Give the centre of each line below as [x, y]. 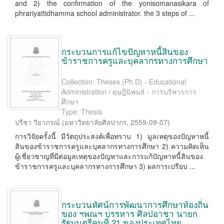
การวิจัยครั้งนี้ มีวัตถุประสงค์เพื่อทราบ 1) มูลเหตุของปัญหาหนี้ [112, 136]
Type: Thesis [82, 111]
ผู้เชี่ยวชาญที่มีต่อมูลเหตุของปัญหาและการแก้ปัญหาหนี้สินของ [109, 156]
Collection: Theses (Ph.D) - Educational [124, 81]
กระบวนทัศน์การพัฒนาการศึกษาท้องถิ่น [135, 204]
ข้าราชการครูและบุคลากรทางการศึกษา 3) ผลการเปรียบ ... [105, 166]
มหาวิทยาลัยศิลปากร [95, 122]
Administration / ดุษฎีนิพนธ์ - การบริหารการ [129, 91]
